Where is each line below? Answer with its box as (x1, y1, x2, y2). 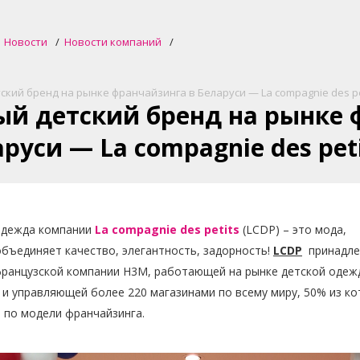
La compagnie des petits (95, 222, 239, 237)
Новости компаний (64, 35, 162, 49)
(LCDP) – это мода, (239, 222, 346, 237)
